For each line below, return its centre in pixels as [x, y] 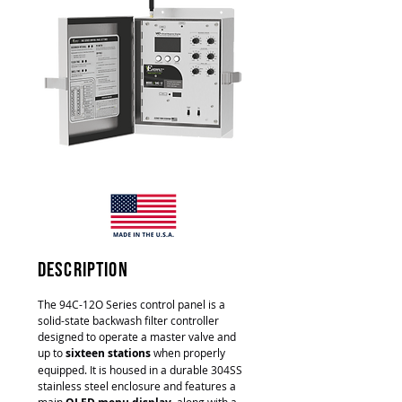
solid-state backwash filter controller [128, 320]
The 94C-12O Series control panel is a [131, 304]
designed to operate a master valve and [137, 336]
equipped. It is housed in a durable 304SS [140, 370]
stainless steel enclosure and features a [137, 386]
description [83, 270]
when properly [188, 353]
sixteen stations [108, 353]
